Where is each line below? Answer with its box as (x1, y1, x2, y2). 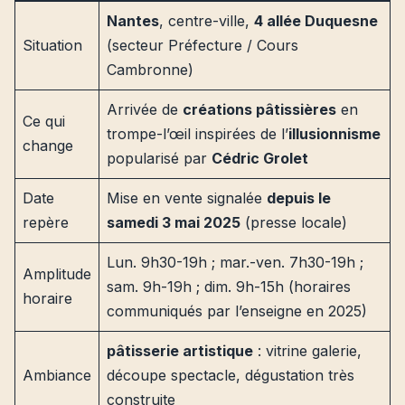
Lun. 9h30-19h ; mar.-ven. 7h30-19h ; (107, 253, 363, 271)
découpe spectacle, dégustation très (107, 366, 354, 384)
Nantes (107, 12, 159, 30)
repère (23, 213, 69, 231)
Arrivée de (107, 100, 183, 118)
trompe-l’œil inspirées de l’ (107, 125, 288, 143)
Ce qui (23, 112, 65, 130)
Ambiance (23, 366, 91, 384)
